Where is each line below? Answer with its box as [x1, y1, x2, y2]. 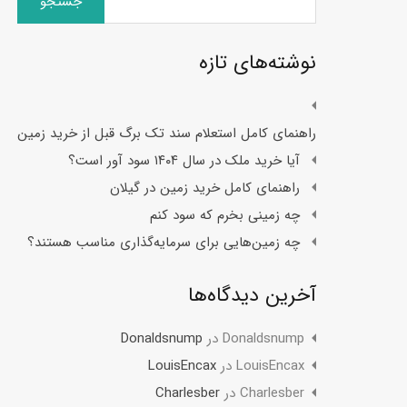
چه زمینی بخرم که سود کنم [149, 203, 300, 226]
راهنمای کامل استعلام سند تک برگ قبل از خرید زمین [16, 122, 316, 144]
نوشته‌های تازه [198, 46, 316, 78]
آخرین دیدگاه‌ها [187, 279, 316, 311]
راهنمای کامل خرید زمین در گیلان [109, 176, 300, 199]
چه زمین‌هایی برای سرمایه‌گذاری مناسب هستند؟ [26, 231, 300, 253]
